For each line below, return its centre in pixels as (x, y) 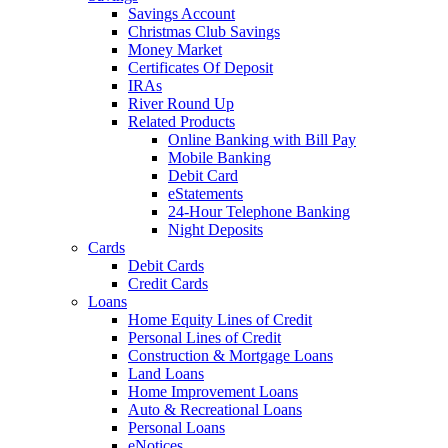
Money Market (175, 49)
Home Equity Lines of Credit (220, 319)
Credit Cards (168, 283)
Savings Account (181, 13)
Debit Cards (166, 265)
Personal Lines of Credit (204, 337)
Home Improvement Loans (213, 391)
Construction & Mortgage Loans (230, 355)
